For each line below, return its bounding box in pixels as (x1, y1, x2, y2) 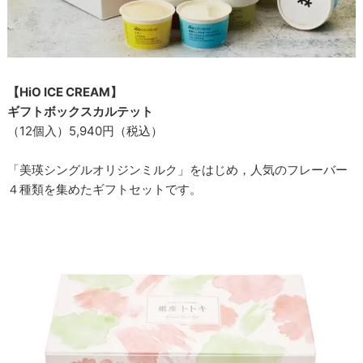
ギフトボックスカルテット (7, 104, 154, 120)
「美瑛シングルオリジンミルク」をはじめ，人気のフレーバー (7, 162, 348, 178)
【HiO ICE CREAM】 (7, 84, 123, 100)
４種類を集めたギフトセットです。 (7, 181, 203, 198)
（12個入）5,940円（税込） (7, 123, 164, 139)
